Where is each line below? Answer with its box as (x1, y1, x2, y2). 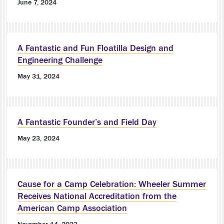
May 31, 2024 (17, 72, 59, 80)
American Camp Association (17, 202, 127, 213)
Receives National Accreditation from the (17, 190, 176, 201)
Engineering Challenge (17, 54, 102, 65)
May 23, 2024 (17, 134, 59, 142)
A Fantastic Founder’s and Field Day (17, 116, 156, 127)
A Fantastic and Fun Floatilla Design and (17, 42, 173, 53)
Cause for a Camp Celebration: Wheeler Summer (17, 178, 206, 189)
